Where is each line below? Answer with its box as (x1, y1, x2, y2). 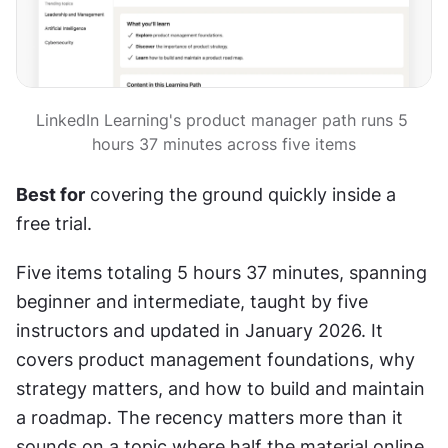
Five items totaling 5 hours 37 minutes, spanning (16, 261, 427, 283)
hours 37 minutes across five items (92, 133, 356, 154)
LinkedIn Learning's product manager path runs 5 (35, 109, 408, 130)
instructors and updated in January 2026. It (16, 319, 383, 341)
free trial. (16, 212, 92, 234)
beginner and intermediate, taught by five (16, 290, 368, 312)
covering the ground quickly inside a (85, 183, 396, 205)
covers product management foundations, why (16, 348, 415, 370)
